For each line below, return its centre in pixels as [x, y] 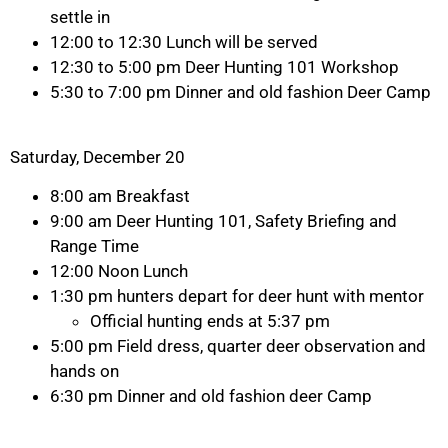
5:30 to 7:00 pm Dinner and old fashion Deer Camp [240, 92]
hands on [84, 371]
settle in [80, 17]
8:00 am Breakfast [120, 196]
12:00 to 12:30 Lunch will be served [184, 42]
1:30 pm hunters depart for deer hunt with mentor [237, 296]
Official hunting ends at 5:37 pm [210, 321]
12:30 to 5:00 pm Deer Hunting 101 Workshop [224, 67]
